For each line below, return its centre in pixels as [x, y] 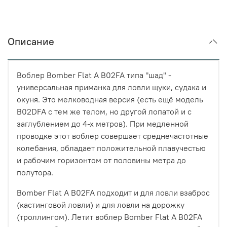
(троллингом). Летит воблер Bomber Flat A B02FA [109, 217]
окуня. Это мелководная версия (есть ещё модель [110, 99]
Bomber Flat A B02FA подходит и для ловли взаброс [113, 192]
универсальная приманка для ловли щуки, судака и [111, 87]
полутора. [35, 172]
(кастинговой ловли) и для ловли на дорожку [101, 204]
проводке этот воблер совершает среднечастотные [112, 136]
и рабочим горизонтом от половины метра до [101, 160]
